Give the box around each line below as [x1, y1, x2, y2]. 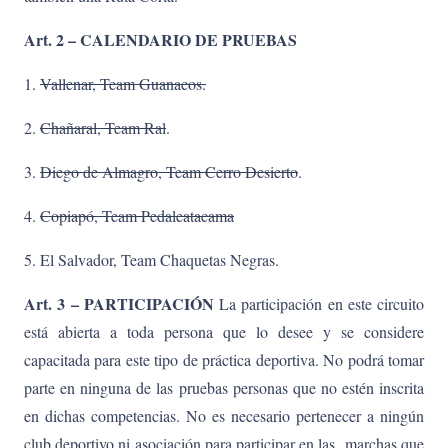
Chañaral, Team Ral [40, 116, 166, 138]
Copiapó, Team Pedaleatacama [40, 204, 234, 226]
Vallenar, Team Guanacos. [40, 72, 206, 94]
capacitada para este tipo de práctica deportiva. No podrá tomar [24, 348, 424, 370]
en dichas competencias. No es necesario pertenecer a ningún [24, 404, 424, 426]
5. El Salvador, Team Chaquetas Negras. [24, 248, 279, 270]
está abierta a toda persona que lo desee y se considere [24, 320, 424, 342]
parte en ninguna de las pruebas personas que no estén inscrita [24, 376, 424, 398]
